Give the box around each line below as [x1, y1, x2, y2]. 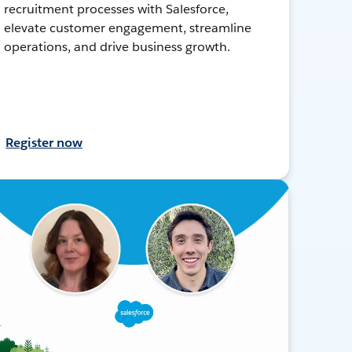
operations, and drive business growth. [4, 38, 230, 55]
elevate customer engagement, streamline [4, 19, 251, 36]
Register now [5, 134, 82, 151]
